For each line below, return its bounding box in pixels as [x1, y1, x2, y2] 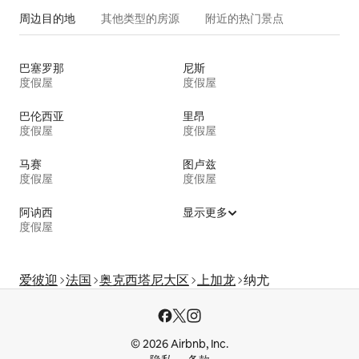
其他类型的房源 [101, 10, 179, 26]
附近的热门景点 [205, 10, 284, 26]
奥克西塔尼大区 [99, 271, 189, 288]
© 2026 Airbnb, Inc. [131, 337, 228, 351]
